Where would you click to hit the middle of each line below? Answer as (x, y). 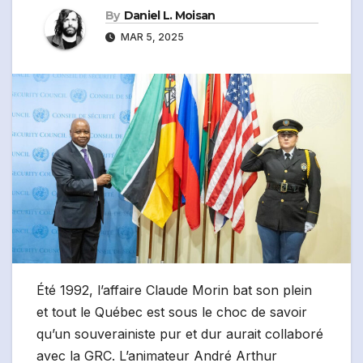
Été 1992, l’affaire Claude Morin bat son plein (174, 290)
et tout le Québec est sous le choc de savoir (172, 312)
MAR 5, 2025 (151, 37)
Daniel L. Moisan (169, 16)
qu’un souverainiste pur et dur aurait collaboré (180, 334)
